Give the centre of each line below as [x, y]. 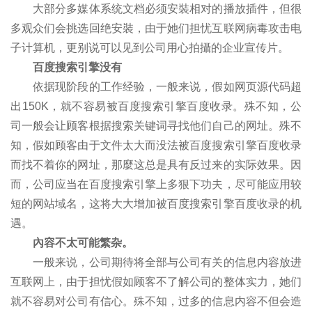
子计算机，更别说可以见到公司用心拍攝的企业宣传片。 [150, 47]
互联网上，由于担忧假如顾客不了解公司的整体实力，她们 [156, 281]
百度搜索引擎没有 [66, 67]
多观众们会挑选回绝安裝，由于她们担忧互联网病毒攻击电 [156, 28]
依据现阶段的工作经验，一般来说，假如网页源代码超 [156, 86]
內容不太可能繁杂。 [72, 242]
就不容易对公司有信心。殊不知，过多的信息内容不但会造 [156, 301]
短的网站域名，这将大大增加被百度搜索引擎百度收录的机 [156, 203]
